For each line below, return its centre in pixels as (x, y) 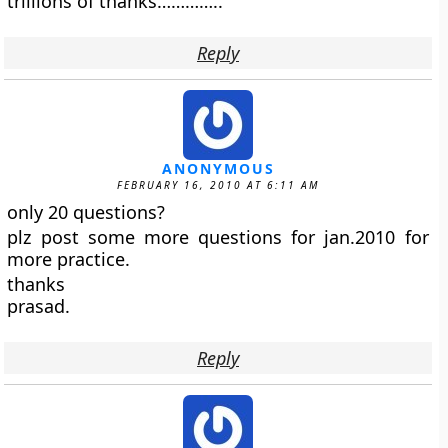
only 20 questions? (86, 212)
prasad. (39, 306)
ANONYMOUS (218, 168)
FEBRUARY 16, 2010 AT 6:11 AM (218, 185)
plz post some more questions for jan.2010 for (218, 237)
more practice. (69, 259)
